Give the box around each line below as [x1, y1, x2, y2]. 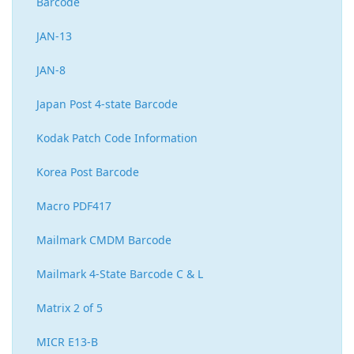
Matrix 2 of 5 [36, 300, 103, 316]
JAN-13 [36, 28, 72, 44]
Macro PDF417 [36, 198, 111, 214]
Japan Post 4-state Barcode [36, 96, 178, 112]
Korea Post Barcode [36, 164, 139, 180]
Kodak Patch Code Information [36, 130, 198, 146]
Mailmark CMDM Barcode [36, 232, 171, 248]
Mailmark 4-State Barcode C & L [36, 266, 203, 282]
